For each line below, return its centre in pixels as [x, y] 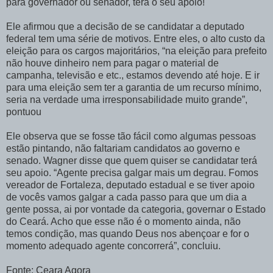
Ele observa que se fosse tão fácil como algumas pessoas [131, 136]
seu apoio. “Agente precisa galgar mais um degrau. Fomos [132, 173]
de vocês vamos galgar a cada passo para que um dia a [126, 197]
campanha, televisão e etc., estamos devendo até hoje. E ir [133, 76]
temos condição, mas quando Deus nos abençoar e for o [128, 234]
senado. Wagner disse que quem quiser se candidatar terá [132, 161]
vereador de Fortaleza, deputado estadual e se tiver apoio [130, 185]
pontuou [24, 112]
